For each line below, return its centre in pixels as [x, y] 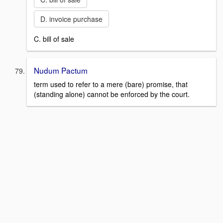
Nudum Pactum [61, 70]
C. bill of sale [54, 39]
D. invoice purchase [71, 19]
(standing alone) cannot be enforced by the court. [112, 94]
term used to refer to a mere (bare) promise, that [111, 84]
